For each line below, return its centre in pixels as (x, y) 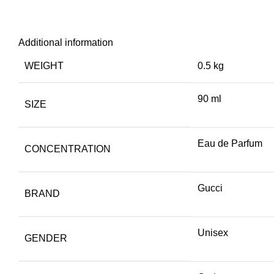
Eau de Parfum (230, 143)
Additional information (66, 42)
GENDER (46, 238)
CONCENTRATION (68, 149)
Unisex (213, 232)
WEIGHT (44, 65)
